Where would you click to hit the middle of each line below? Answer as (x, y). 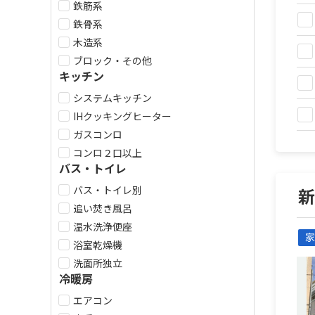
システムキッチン (112, 98)
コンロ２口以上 (108, 153)
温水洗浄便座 (103, 226)
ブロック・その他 (112, 60)
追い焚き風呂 (103, 208)
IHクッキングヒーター (122, 116)
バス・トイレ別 (108, 190)
